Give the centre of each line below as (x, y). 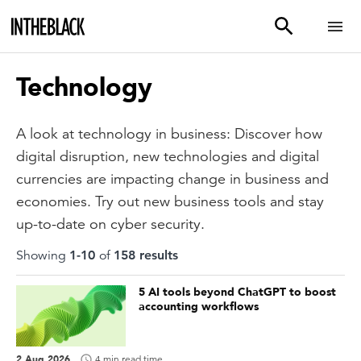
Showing (43, 255)
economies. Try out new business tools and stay (170, 201)
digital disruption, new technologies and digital (168, 156)
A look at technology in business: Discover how (169, 133)
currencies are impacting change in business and (172, 178)
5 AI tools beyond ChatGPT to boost (237, 292)
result (154, 255)
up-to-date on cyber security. (110, 224)
